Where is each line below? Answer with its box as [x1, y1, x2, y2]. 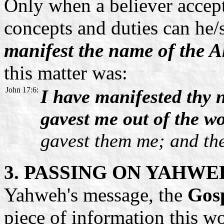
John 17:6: [5, 85, 38, 94]
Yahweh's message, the [4, 183, 187, 205]
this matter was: [4, 61, 127, 83]
